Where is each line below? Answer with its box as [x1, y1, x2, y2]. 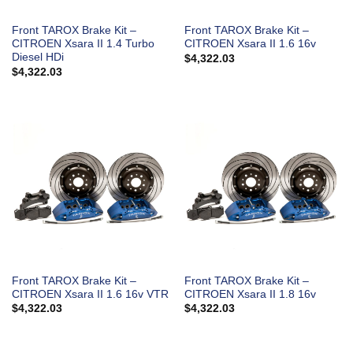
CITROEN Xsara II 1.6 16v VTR [11, 288, 169, 301]
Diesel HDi [11, 51, 64, 64]
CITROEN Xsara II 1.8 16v [184, 288, 316, 301]
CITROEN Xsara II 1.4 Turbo [11, 38, 154, 50]
